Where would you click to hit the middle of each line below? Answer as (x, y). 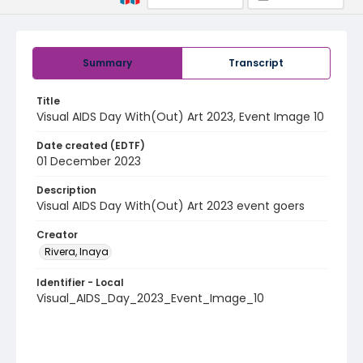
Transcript (256, 63)
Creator (57, 235)
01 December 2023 (89, 161)
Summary (107, 63)
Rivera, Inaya (77, 252)
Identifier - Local (80, 282)
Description (66, 190)
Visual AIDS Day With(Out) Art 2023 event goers (171, 206)
